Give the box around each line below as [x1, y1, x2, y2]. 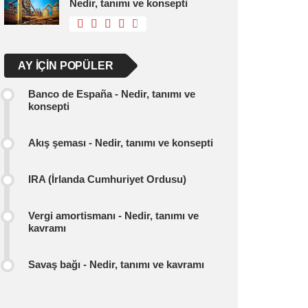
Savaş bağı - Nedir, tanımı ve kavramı [28, 258, 204, 270]
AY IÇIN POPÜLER [18, 60, 113, 71]
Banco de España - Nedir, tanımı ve [28, 88, 195, 100]
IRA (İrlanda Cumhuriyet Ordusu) [28, 173, 186, 185]
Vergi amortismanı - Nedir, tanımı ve [28, 210, 199, 221]
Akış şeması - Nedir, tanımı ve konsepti [28, 137, 213, 148]
